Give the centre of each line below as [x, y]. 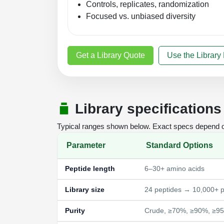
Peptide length [90, 169]
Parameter [86, 145]
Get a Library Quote [110, 55]
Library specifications [146, 109]
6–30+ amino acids [174, 169]
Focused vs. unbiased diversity [141, 16]
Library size [85, 190]
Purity [75, 211]
